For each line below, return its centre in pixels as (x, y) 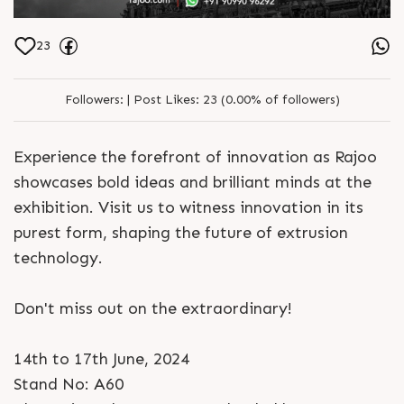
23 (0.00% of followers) (269, 99)
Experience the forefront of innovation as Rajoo (195, 156)
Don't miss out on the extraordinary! (153, 308)
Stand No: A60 (69, 384)
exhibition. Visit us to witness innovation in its (188, 207)
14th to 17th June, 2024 (101, 358)
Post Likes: (166, 99)
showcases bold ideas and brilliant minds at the (193, 182)
